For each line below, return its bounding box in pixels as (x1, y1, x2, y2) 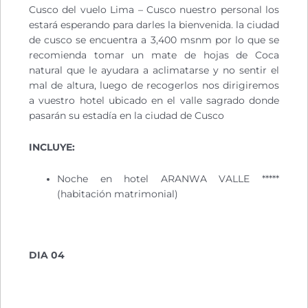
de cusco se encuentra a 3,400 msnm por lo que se (29, 34, 279, 46)
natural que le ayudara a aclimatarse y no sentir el (29, 65, 279, 76)
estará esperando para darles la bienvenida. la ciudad (29, 19, 279, 31)
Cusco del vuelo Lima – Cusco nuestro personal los (29, 4, 279, 16)
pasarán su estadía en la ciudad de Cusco (29, 110, 224, 122)
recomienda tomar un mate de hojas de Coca (29, 49, 279, 61)
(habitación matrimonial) (57, 188, 179, 200)
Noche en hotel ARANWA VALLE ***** (57, 173, 279, 185)
